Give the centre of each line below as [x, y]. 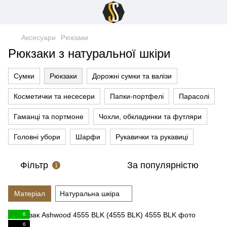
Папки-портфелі [137, 96]
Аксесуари [39, 37]
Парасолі [194, 96]
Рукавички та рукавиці [152, 137]
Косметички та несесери [54, 96]
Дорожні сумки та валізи [132, 76]
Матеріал [30, 194]
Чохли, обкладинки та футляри [150, 117]
